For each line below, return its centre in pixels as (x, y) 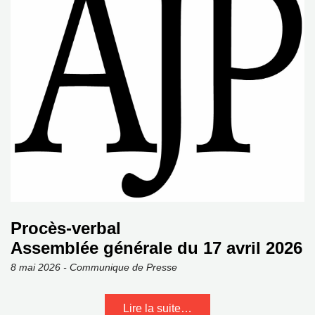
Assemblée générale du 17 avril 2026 (156, 248)
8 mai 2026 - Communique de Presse (94, 267)
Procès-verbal (66, 228)
